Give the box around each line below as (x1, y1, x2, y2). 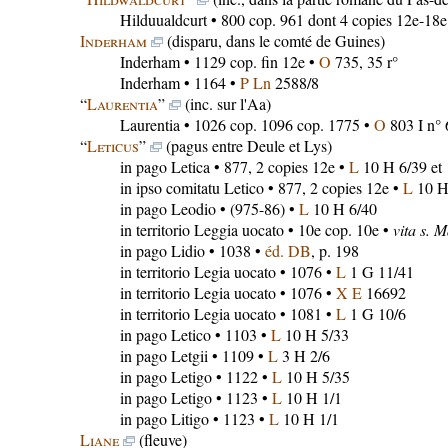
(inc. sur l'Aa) (180, 93, 271, 114)
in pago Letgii (119, 345, 208, 366)
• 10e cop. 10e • (283, 219, 393, 240)
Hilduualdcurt (119, 9, 207, 30)
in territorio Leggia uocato (119, 219, 284, 240)
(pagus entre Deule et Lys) (161, 135, 332, 156)
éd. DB (264, 240, 311, 261)
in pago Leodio (119, 198, 216, 219)
